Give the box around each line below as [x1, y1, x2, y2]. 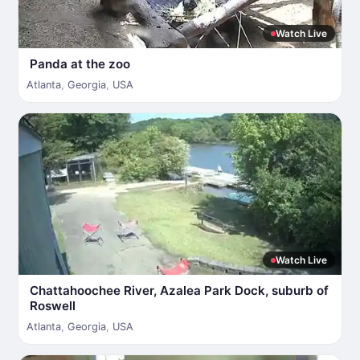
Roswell [30, 298, 76, 313]
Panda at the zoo [30, 56, 130, 72]
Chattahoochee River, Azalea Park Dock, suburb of [30, 283, 329, 298]
